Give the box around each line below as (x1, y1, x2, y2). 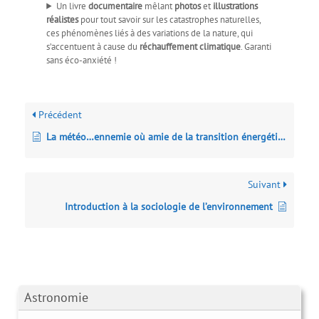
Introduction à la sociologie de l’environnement (65, 199, 273, 213)
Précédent (36, 108, 82, 121)
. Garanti (241, 40, 272, 53)
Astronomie (24, 288, 88, 305)
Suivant (248, 177, 283, 191)
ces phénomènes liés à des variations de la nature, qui (46, 26, 253, 39)
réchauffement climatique (140, 40, 241, 53)
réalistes (46, 13, 79, 26)
